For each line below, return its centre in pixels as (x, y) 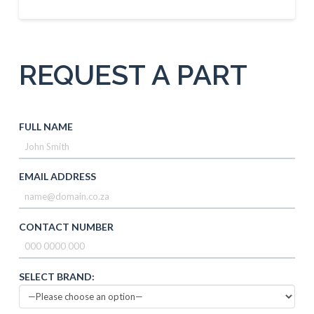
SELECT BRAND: (56, 276)
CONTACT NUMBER (66, 226)
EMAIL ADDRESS (57, 177)
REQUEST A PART (133, 74)
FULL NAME (46, 127)
